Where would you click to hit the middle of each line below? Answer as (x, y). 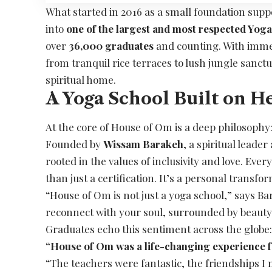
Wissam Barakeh (144, 144)
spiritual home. (81, 80)
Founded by (75, 144)
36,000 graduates (111, 46)
